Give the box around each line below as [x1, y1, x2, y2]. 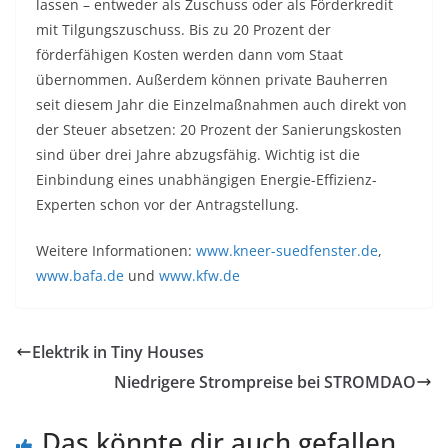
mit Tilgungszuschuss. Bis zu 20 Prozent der [36, 20, 331, 40]
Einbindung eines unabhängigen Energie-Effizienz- [36, 170, 377, 190]
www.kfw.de [159, 266, 240, 286]
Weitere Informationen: [36, 241, 196, 261]
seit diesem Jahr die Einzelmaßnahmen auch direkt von [36, 95, 407, 115]
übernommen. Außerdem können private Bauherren [36, 70, 388, 90]
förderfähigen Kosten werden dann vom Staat [36, 45, 343, 65]
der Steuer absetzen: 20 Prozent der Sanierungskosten [36, 120, 402, 140]
